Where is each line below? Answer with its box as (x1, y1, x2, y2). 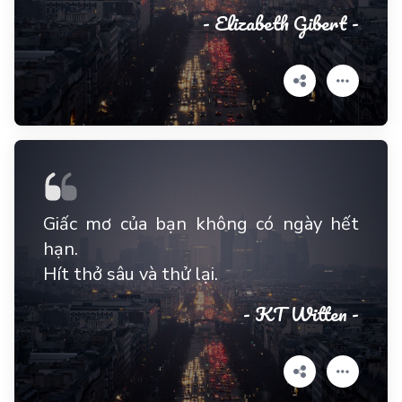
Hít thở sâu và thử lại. (43, 262, 218, 286)
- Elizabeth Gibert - (203, 7, 359, 39)
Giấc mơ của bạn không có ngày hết (43, 212, 359, 236)
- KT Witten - (243, 298, 359, 329)
